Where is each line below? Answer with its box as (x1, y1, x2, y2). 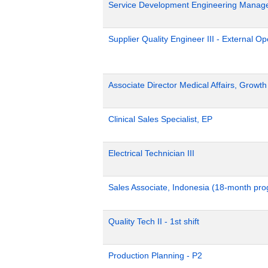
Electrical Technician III (108, 148, 194, 158)
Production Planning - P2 (108, 251, 202, 260)
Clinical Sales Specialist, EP (108, 114, 212, 124)
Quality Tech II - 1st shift (108, 217, 199, 226)
